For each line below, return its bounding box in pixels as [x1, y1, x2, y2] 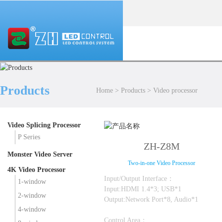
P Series [18, 133, 40, 141]
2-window [18, 192, 46, 200]
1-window [18, 178, 46, 186]
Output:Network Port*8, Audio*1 [104, 195, 198, 203]
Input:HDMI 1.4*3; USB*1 [104, 185, 181, 193]
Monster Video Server [7, 151, 72, 159]
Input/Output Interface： [104, 174, 174, 182]
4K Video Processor [7, 166, 65, 174]
